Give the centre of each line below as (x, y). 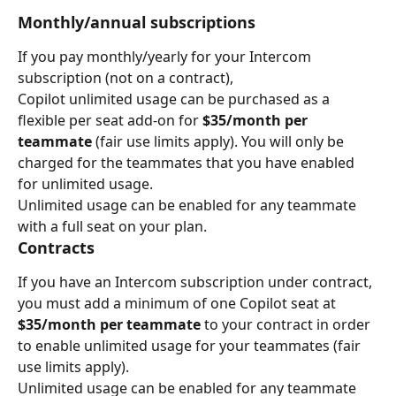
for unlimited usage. (85, 183)
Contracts (56, 247)
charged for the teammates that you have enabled (188, 162)
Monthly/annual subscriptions (137, 22)
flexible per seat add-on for (110, 120)
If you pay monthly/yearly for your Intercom (166, 56)
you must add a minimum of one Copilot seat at (179, 303)
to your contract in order (289, 324)
